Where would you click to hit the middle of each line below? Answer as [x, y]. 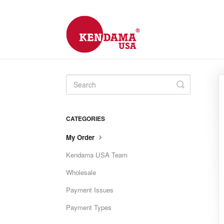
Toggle [193, 84]
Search [194, 92]
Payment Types [89, 207]
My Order [81, 137]
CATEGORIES [85, 118]
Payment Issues [90, 190]
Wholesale [81, 172]
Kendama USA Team [97, 155]
